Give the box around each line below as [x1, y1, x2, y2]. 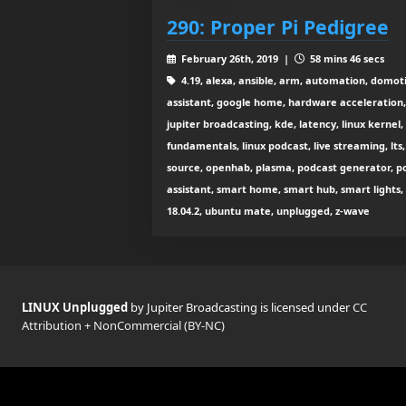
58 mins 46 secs [306, 52, 384, 66]
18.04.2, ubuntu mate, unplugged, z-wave [167, 204, 370, 218]
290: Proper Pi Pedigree [167, 14, 389, 41]
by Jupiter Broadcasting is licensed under [130, 299, 353, 316]
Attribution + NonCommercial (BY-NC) [22, 317, 225, 334]
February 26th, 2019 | [178, 52, 295, 66]
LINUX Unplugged [22, 299, 130, 316]
